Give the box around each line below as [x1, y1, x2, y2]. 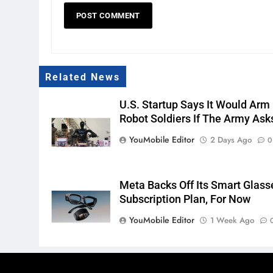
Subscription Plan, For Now [119, 193, 251, 206]
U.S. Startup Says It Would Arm [119, 99, 271, 112]
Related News [45, 72, 120, 83]
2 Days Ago [210, 134, 252, 146]
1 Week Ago [210, 214, 255, 227]
